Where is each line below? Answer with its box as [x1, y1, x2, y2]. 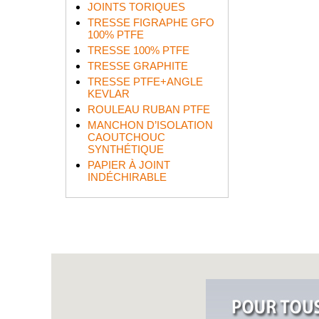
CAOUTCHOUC [88, 131, 165, 143]
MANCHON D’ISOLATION [88, 119, 213, 131]
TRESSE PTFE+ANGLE [88, 75, 203, 88]
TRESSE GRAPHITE [88, 60, 188, 72]
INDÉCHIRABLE [88, 171, 167, 183]
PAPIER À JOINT [88, 159, 170, 171]
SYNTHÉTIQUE [88, 143, 164, 155]
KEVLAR [88, 88, 130, 100]
